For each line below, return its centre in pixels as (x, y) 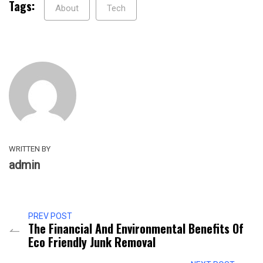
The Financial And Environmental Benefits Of (136, 228)
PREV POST (50, 216)
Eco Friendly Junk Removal (92, 242)
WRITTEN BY (30, 149)
